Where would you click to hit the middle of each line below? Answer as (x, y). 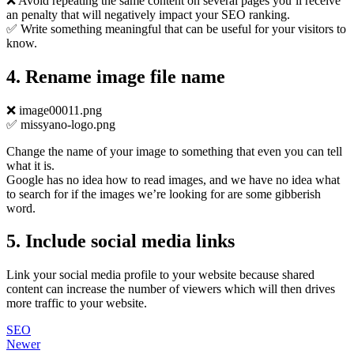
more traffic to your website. (77, 303)
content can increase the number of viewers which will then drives (171, 289)
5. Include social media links (121, 241)
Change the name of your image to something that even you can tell (174, 151)
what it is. (30, 165)
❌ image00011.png (54, 110)
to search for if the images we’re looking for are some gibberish (164, 194)
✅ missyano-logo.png (61, 124)
